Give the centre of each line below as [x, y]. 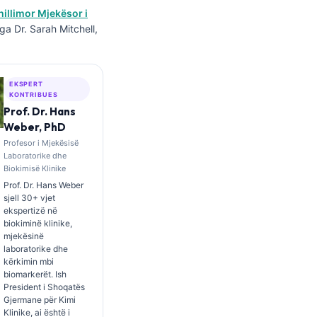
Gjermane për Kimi [39, 300]
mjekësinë [23, 236]
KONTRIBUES [33, 94]
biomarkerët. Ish [35, 274]
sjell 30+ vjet [29, 198]
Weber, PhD [34, 127]
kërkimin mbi [28, 261]
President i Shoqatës [44, 287]
